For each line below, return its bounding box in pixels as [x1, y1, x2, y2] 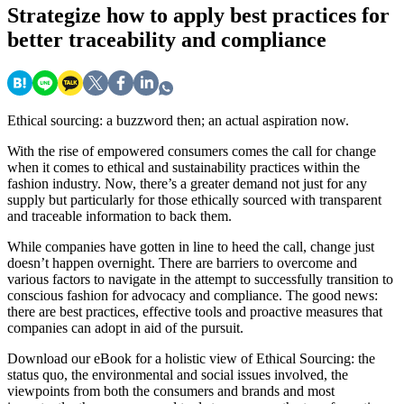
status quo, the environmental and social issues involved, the [7, 367, 348, 383]
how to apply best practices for [106, 4, 390, 28]
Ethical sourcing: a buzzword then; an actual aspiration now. [7, 113, 349, 129]
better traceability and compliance [7, 28, 326, 52]
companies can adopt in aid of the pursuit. [7, 320, 243, 336]
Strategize [7, 4, 106, 28]
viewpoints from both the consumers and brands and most [7, 383, 335, 399]
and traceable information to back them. [7, 208, 232, 225]
